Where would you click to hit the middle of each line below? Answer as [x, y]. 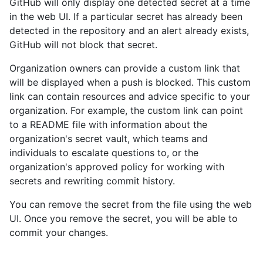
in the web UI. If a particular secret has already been [126, 16]
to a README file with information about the [108, 124]
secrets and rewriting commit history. [92, 181]
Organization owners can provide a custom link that [125, 68]
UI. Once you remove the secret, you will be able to [124, 218]
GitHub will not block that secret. [83, 44]
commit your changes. [59, 232]
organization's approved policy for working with [117, 166]
